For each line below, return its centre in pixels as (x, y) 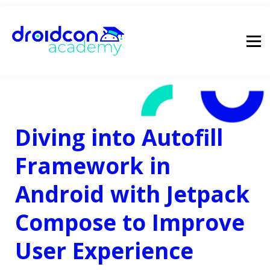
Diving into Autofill (119, 137)
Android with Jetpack (132, 194)
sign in (135, 63)
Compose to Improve (130, 222)
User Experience (107, 251)
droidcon (132, 42)
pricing (135, 21)
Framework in (93, 166)
